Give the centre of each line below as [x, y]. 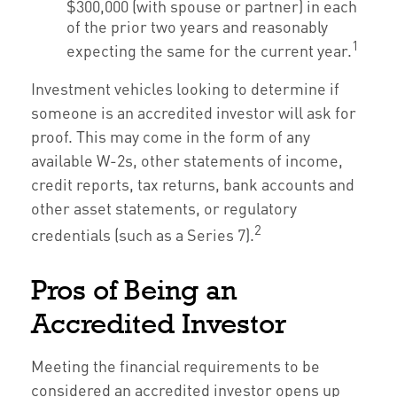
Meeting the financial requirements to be [175, 366]
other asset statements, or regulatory [164, 208]
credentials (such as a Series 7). [143, 234]
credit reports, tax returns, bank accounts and [193, 184]
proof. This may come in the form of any [171, 136]
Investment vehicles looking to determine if [185, 88]
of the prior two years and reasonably [197, 26]
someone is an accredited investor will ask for [194, 112]
